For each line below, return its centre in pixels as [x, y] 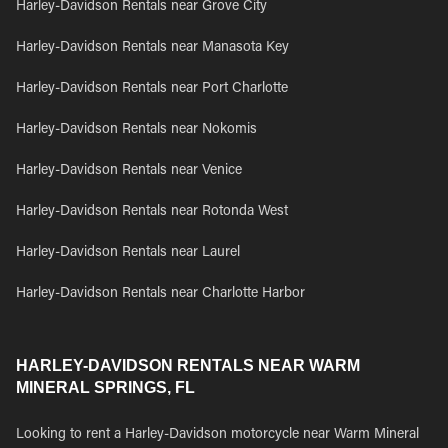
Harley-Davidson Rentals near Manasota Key [152, 48]
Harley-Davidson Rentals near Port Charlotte [152, 89]
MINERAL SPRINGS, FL [105, 387]
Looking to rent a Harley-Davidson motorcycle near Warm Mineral [217, 435]
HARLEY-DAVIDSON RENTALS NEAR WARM [188, 365]
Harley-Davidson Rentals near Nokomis [136, 130]
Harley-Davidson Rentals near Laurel [128, 253]
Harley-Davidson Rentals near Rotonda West [152, 212]
